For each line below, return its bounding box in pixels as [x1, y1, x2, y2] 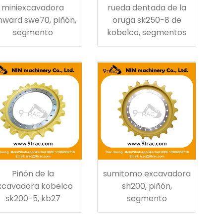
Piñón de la [11, 168, 54, 179]
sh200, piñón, [121, 180, 172, 192]
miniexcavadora [1, 2, 64, 13]
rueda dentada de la [107, 2, 186, 13]
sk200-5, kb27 [5, 193, 60, 204]
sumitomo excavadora [103, 168, 191, 179]
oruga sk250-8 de [112, 14, 181, 26]
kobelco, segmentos [107, 27, 186, 38]
